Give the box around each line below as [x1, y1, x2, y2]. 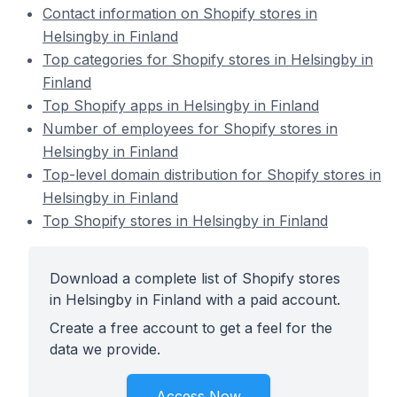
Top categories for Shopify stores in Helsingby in [43, 51, 373, 68]
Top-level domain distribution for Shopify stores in [43, 166, 381, 183]
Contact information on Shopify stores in [43, 4, 317, 22]
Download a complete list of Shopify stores [50, 269, 340, 287]
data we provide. [50, 340, 160, 358]
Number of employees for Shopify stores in [43, 120, 338, 137]
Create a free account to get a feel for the [50, 319, 332, 337]
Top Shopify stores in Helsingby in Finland [43, 212, 328, 230]
